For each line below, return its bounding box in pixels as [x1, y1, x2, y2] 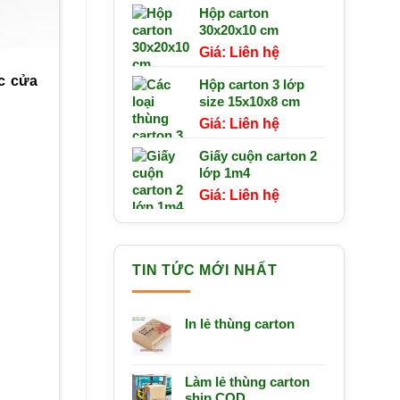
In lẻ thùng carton [185, 316, 295, 332]
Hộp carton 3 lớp [199, 76, 304, 92]
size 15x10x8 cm [199, 93, 300, 109]
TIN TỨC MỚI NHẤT [132, 262, 278, 278]
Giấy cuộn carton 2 [199, 147, 317, 163]
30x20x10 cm [199, 21, 279, 37]
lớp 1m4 [199, 164, 250, 180]
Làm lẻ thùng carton [185, 374, 310, 390]
